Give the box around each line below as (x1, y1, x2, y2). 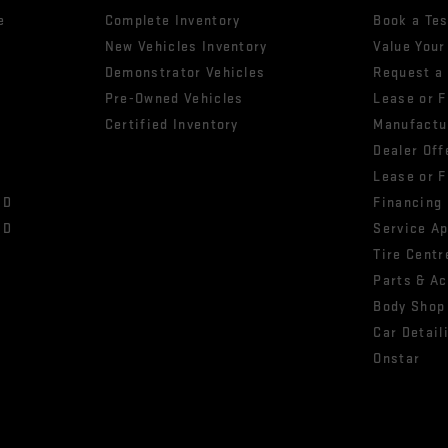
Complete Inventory (104, 11, 241, 29)
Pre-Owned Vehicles (104, 89, 244, 107)
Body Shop (373, 297, 446, 315)
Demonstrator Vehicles (104, 63, 266, 81)
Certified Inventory (104, 115, 239, 133)
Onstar (373, 349, 421, 367)
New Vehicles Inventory (104, 37, 268, 55)
